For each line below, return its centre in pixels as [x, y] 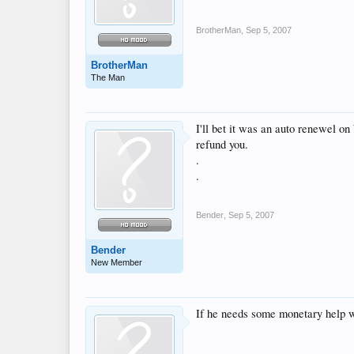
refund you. [222, 144]
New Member [117, 262]
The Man [108, 77]
